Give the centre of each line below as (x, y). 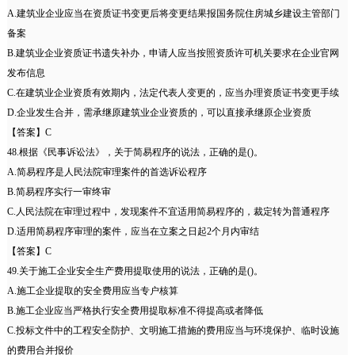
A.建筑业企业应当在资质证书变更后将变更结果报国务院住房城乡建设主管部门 (173, 14)
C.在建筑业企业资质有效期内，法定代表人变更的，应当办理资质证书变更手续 (173, 93)
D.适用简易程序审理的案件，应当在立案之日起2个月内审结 (133, 232)
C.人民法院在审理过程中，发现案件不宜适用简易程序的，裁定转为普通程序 (168, 212)
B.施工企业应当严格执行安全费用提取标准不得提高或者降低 (135, 311)
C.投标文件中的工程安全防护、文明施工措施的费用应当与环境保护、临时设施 (173, 331)
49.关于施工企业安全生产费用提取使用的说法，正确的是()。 (135, 271)
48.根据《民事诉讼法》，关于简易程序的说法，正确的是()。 (135, 153)
